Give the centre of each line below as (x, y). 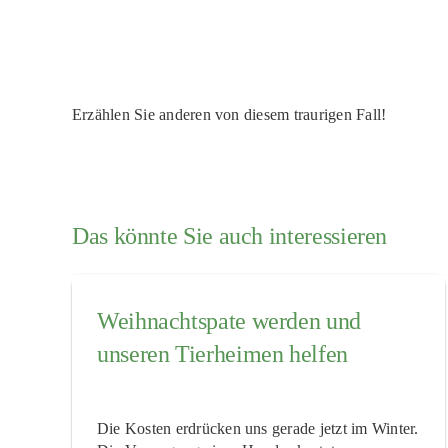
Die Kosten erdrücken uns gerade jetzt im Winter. (257, 428)
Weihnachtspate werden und (228, 321)
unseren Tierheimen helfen (222, 354)
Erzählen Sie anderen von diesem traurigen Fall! (229, 115)
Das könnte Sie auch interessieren (229, 236)
